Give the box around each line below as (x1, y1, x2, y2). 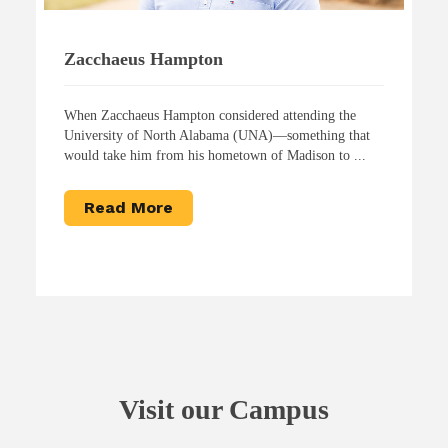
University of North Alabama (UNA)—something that (63, 128, 370, 144)
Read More (83, 198, 173, 218)
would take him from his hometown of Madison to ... (63, 148, 366, 164)
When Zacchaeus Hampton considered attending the (63, 108, 356, 124)
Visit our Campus (119, 394, 329, 426)
